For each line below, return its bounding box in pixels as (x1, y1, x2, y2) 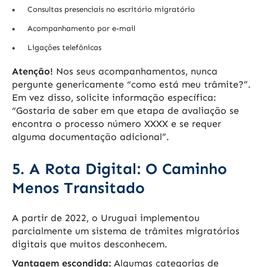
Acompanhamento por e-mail (27, 24, 135, 33)
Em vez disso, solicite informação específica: (12, 92, 216, 104)
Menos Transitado (12, 179, 145, 198)
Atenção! (12, 66, 53, 77)
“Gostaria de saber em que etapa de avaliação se (12, 105, 239, 117)
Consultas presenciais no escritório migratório (27, 5, 195, 14)
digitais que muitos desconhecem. (12, 238, 167, 250)
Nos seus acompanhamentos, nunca (53, 66, 218, 77)
